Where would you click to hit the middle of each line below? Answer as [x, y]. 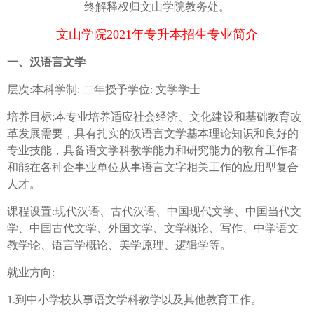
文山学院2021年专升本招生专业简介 [157, 35]
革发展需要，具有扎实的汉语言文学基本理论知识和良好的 [153, 134]
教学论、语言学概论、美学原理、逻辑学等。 [119, 245]
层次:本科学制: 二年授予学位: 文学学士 [104, 90]
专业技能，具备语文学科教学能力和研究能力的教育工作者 [153, 151]
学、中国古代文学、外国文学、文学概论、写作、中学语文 [153, 228]
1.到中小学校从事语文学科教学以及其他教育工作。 [135, 300]
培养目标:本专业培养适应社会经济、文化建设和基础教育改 [154, 117]
